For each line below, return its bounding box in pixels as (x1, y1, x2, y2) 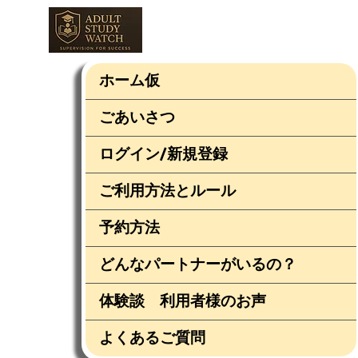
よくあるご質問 (99, 328, 205, 348)
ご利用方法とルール (99, 181, 236, 201)
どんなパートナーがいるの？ (99, 255, 296, 274)
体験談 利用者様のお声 (99, 292, 266, 311)
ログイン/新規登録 (99, 145, 228, 164)
